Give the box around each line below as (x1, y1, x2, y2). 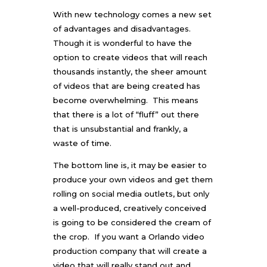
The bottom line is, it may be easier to (53, 160, 207, 170)
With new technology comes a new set (53, 9, 212, 19)
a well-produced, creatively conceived (53, 203, 206, 213)
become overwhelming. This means (53, 95, 198, 105)
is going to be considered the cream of (53, 217, 211, 227)
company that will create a (97, 246, 207, 256)
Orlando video (148, 231, 204, 241)
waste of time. (53, 138, 111, 148)
